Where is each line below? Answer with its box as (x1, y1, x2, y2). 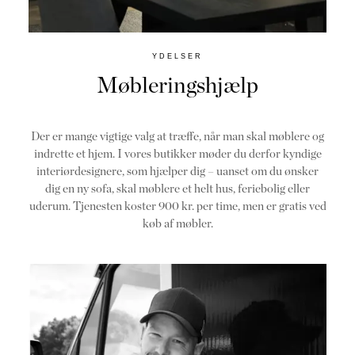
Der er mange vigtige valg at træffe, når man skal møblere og (31, 129, 324, 144)
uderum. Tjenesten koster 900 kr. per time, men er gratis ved (29, 199, 326, 214)
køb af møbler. (142, 216, 213, 231)
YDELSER (152, 52, 203, 61)
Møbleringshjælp (97, 71, 258, 99)
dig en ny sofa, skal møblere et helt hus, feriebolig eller (45, 181, 310, 197)
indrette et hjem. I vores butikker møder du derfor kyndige (33, 147, 322, 162)
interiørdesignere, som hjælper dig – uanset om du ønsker (36, 164, 319, 179)
